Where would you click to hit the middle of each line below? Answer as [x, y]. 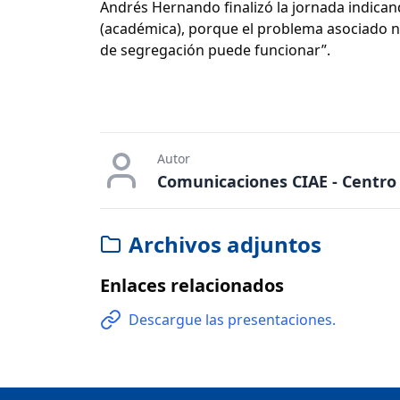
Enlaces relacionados [192, 285]
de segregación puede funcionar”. [215, 50]
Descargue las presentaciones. [232, 319]
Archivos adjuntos [225, 244]
